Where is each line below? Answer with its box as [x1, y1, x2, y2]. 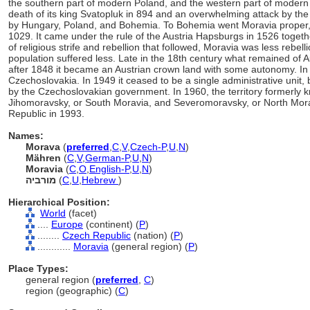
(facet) [66, 208, 97, 219]
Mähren [26, 152, 61, 163]
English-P [89, 163, 129, 174]
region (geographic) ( [26, 285, 118, 296]
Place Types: [8, 263, 69, 274]
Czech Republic [62, 230, 131, 241]
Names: [8, 130, 44, 141]
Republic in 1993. [8, 108, 84, 119]
